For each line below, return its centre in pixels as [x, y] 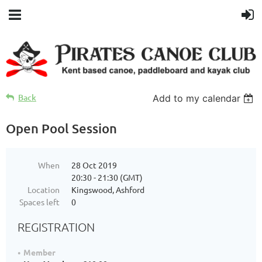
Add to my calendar [197, 98]
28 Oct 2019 [94, 165]
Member [39, 252]
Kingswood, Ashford [108, 189]
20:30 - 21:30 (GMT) [107, 177]
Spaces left [39, 201]
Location [44, 189]
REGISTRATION [56, 227]
